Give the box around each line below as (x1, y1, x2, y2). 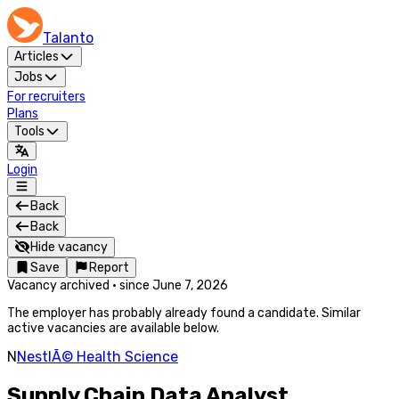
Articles (14, 49, 59, 64)
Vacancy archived (7, 278, 110, 293)
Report (89, 260, 129, 275)
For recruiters (7, 89, 85, 104)
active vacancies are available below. (7, 321, 219, 336)
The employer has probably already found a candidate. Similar (7, 305, 361, 321)
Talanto (43, 29, 94, 46)
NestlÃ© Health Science (17, 348, 178, 365)
